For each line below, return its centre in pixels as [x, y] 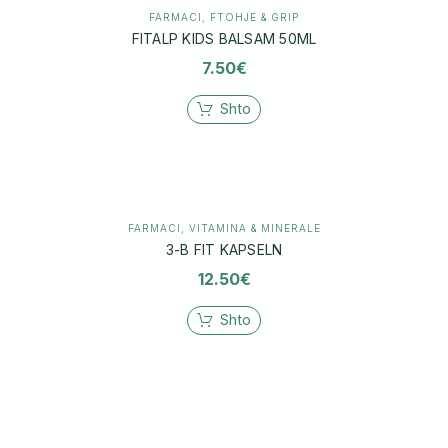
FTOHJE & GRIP [254, 16]
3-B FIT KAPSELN [224, 249]
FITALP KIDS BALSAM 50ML [224, 38]
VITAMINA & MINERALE [254, 227]
